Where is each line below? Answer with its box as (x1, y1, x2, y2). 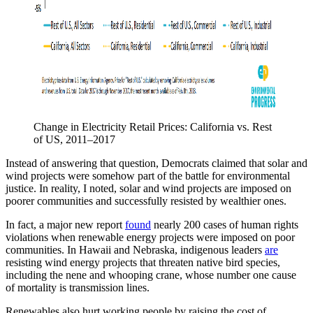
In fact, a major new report (6, 219, 125, 231)
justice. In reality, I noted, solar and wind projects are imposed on (6, 182, 291, 195)
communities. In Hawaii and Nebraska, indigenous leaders (6, 244, 265, 256)
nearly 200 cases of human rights (151, 219, 298, 231)
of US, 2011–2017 (34, 133, 115, 146)
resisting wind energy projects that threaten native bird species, (6, 256, 280, 269)
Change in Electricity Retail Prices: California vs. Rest (34, 121, 272, 133)
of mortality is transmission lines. (6, 282, 150, 294)
